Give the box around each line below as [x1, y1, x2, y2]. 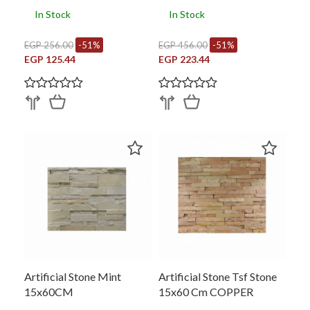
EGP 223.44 [158, 53, 210, 65]
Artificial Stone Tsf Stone [158, 269, 277, 283]
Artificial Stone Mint [24, 269, 121, 283]
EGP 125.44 [24, 53, 75, 65]
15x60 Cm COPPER [158, 284, 253, 298]
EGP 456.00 [158, 39, 208, 51]
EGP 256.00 [24, 39, 73, 51]
